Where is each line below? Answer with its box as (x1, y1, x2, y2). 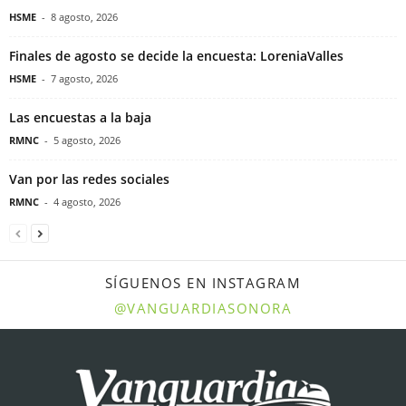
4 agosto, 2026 (53, 195, 121, 209)
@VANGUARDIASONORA (113, 299, 293, 318)
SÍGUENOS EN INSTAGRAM (104, 274, 302, 293)
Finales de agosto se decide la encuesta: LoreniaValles (9, 47, 343, 65)
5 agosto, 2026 (53, 133, 121, 148)
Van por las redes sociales (9, 170, 169, 188)
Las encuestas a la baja (9, 109, 151, 127)
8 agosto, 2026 (51, 10, 118, 24)
